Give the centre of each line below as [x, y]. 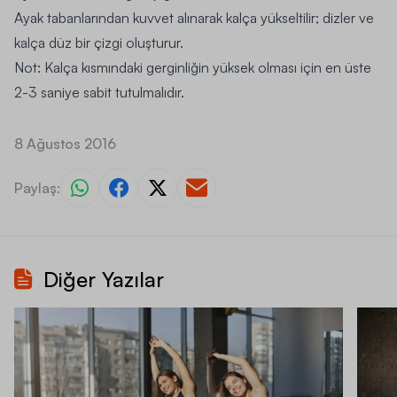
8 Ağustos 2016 [65, 144]
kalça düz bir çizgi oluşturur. [99, 43]
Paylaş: [37, 188]
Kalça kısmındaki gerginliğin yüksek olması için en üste [206, 68]
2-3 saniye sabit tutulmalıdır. [99, 93]
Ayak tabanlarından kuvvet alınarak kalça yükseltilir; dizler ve [194, 18]
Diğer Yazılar [104, 280]
